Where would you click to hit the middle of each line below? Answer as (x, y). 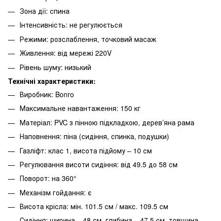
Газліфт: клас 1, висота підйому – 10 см (86, 150)
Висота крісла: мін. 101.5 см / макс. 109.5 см (94, 206)
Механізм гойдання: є (55, 192)
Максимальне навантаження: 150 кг (80, 108)
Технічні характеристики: (52, 81)
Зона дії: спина (45, 11)
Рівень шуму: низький (55, 67)
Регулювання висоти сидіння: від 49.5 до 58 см (99, 164)
